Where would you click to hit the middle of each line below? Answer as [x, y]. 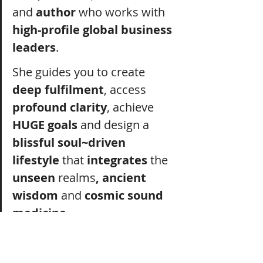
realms [77, 178]
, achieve [132, 107]
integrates [117, 160]
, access [127, 90]
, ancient [122, 178]
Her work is [45, 238]
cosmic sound [125, 195]
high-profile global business [94, 30]
